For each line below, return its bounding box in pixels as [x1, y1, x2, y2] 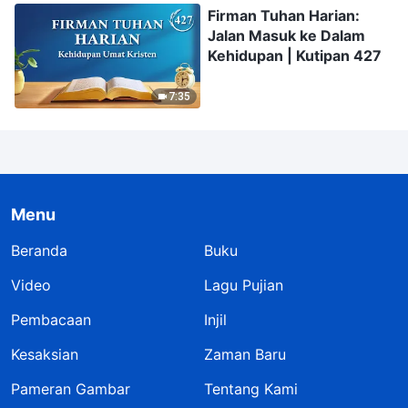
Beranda [11, 240, 67, 260]
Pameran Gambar [11, 379, 130, 398]
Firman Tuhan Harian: [208, 5, 360, 25]
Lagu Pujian [204, 275, 283, 294]
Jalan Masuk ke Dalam [208, 25, 365, 45]
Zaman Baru [204, 344, 286, 363]
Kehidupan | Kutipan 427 [208, 46, 382, 65]
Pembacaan [11, 310, 91, 329]
